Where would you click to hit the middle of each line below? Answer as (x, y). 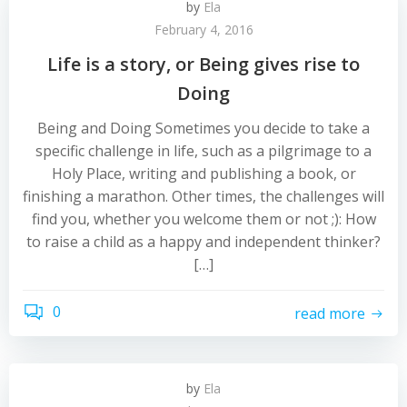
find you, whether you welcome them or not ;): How (203, 219)
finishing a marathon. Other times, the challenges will (203, 196)
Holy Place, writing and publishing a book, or (203, 174)
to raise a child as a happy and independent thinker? (203, 242)
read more (330, 313)
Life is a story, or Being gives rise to (203, 64)
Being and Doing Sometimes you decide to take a (203, 128)
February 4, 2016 (203, 30)
